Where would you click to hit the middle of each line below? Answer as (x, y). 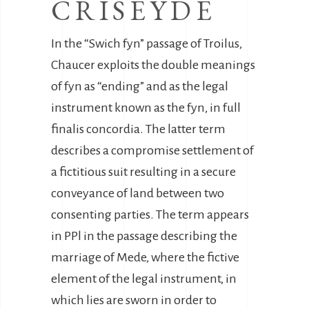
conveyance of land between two (138, 193)
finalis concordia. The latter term (138, 129)
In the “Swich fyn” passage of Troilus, (147, 43)
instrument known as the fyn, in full (146, 108)
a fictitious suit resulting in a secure (143, 172)
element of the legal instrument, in (144, 279)
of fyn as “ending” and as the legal (140, 86)
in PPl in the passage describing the (144, 236)
